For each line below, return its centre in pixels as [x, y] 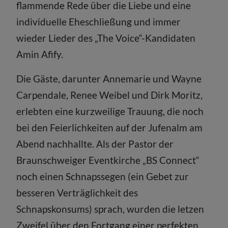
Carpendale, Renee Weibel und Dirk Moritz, [110, 95]
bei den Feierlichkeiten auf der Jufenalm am [110, 127]
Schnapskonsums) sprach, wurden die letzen [110, 209]
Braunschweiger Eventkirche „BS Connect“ [108, 160]
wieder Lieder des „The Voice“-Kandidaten [106, 38]
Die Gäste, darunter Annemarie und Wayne [109, 79]
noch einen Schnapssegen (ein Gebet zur [103, 176]
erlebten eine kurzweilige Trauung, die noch [110, 111]
